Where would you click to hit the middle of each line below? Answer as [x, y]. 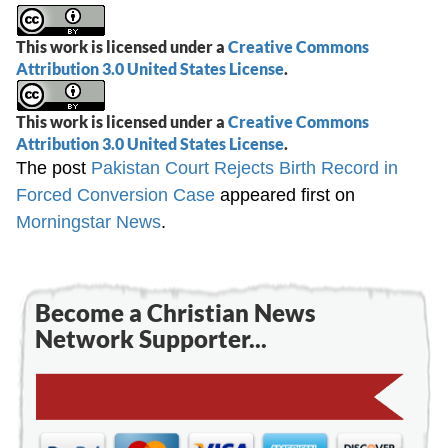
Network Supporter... [151, 338]
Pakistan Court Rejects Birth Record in [245, 167]
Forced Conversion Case [116, 194]
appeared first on [285, 194]
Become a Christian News [176, 312]
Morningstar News [89, 221]
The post [54, 167]
